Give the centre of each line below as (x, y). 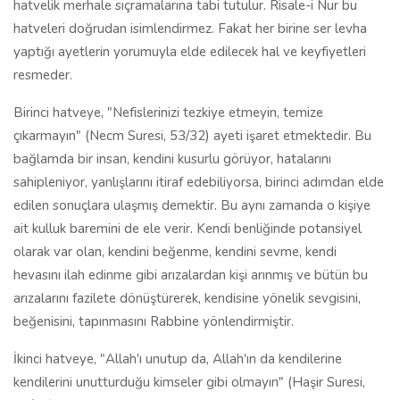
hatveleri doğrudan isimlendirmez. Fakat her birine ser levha (190, 29)
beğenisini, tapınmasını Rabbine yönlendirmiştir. (154, 321)
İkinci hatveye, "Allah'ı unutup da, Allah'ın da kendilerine (178, 359)
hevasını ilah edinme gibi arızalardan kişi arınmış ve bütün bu (191, 275)
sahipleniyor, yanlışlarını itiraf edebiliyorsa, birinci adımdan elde (199, 182)
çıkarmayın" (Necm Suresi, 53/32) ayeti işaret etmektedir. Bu (192, 136)
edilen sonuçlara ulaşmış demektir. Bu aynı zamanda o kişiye (192, 205)
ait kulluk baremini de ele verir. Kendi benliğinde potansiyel (187, 229)
